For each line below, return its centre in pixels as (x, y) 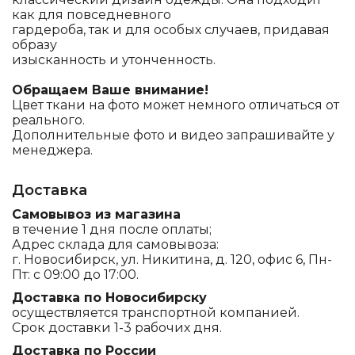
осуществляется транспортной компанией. (156, 313)
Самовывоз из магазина (96, 214)
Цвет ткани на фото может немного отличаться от (176, 105)
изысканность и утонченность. (114, 60)
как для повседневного (92, 15)
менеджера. (52, 150)
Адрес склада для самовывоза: (115, 244)
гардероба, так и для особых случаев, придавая (171, 30)
